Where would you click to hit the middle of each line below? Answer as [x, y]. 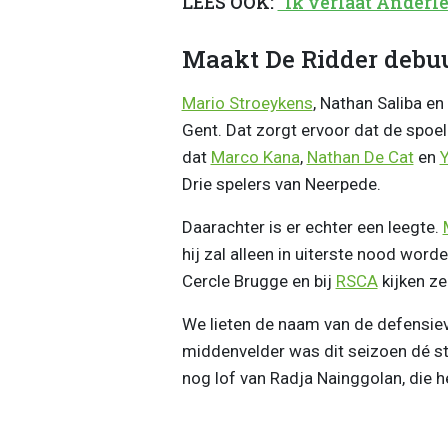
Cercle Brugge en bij [258, 280]
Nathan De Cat [360, 156]
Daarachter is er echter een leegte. [312, 226]
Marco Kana [255, 156]
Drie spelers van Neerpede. [281, 183]
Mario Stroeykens [247, 102]
